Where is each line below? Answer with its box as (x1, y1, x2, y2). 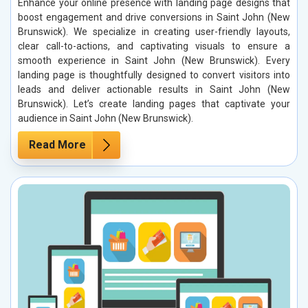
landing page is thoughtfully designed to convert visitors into (18, 69, 290, 80)
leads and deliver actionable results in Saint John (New (18, 83, 290, 95)
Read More (29, 137, 86, 151)
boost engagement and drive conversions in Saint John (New (18, 11, 290, 23)
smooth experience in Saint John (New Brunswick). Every (18, 54, 290, 66)
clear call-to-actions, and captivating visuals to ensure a (18, 40, 290, 52)
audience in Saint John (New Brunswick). (18, 112, 193, 124)
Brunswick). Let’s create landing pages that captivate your (18, 98, 290, 109)
